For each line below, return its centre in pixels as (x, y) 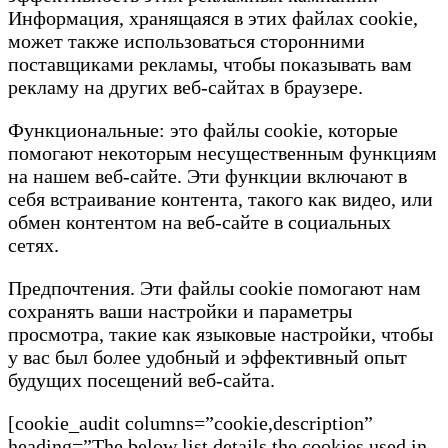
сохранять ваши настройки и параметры (180, 311)
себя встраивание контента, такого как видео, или (220, 199)
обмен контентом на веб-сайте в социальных (199, 222)
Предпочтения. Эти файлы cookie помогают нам (214, 288)
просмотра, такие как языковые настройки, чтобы (220, 334)
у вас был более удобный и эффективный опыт (207, 357)
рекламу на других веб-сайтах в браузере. (185, 87)
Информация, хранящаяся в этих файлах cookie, (213, 18)
